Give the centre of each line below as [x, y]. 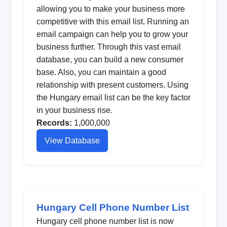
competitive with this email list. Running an [112, 22]
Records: [54, 123]
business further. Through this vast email [108, 47]
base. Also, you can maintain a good [101, 72]
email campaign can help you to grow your [112, 34]
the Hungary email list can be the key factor [113, 98]
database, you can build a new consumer [110, 60]
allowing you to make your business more [110, 9]
